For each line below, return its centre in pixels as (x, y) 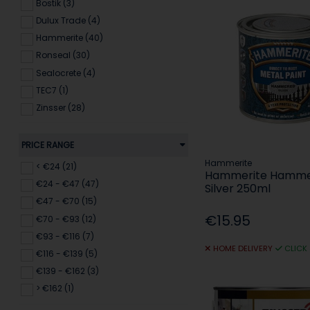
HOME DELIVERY (243, 249)
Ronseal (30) (63, 55)
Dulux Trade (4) (68, 21)
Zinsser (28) (60, 107)
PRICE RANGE (47, 145)
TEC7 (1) (52, 90)
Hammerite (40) (69, 38)
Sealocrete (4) (65, 73)
